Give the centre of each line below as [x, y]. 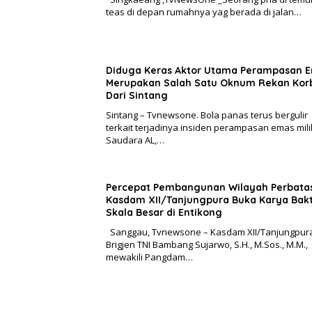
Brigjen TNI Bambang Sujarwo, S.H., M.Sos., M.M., [207, 245]
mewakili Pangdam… [149, 257]
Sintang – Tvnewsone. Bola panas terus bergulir [207, 115]
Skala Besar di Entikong [164, 213]
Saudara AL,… [135, 140]
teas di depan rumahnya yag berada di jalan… [204, 12]
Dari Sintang [137, 96]
